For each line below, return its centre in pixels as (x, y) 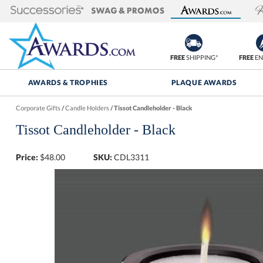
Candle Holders (87, 108)
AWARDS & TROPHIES (68, 82)
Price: (27, 157)
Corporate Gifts (38, 108)
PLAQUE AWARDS (204, 82)
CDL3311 (132, 157)
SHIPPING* (201, 57)
